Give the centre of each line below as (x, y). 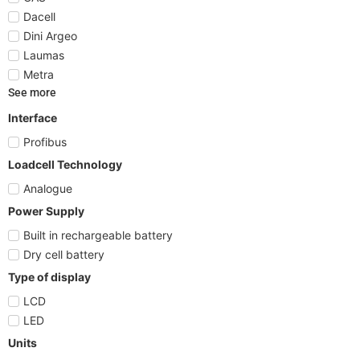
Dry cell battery (64, 254)
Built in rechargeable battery (98, 235)
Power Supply (46, 211)
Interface (33, 117)
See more (32, 92)
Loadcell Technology (65, 164)
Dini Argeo (50, 35)
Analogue (48, 188)
